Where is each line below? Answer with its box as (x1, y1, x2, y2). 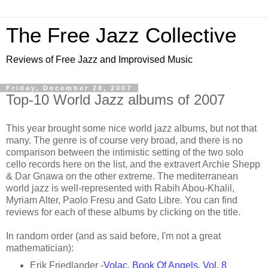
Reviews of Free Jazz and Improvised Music (6, 54, 193, 65)
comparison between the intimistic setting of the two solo (6, 147, 243, 157)
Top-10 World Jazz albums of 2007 (6, 92, 225, 108)
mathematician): (6, 242, 74, 253)
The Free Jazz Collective (6, 24, 236, 47)
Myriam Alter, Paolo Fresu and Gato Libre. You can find (6, 194, 237, 205)
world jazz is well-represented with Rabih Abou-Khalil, (6, 182, 234, 193)
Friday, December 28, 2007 (6, 84, 132, 92)
